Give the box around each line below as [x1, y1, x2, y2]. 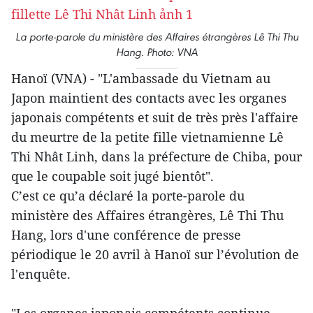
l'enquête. [11, 265, 71, 282]
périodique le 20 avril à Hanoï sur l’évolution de [11, 246, 299, 263]
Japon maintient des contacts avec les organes [11, 89, 286, 106]
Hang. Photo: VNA [115, 45, 198, 59]
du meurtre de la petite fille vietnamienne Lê [11, 129, 284, 145]
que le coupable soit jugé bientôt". [11, 168, 214, 184]
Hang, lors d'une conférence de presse [11, 226, 241, 243]
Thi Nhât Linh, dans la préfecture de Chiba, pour [11, 148, 302, 165]
